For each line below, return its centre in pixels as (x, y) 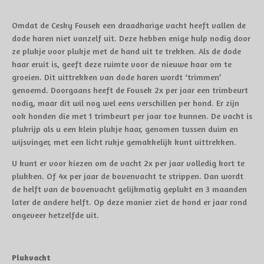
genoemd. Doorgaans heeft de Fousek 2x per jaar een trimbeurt (130, 90)
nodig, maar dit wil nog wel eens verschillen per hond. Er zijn (126, 103)
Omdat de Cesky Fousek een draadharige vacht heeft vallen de (129, 25)
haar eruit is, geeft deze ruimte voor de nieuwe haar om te (122, 64)
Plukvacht (31, 257)
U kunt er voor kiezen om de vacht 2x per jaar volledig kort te (128, 163)
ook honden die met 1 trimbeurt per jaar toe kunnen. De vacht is (132, 116)
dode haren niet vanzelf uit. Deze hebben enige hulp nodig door (131, 38)
